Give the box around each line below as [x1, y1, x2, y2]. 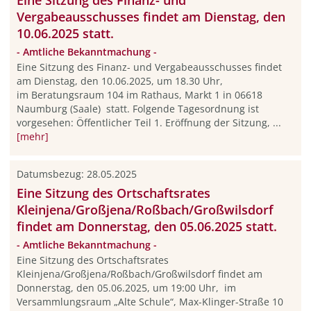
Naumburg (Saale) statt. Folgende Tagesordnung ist [16, 102, 259, 116]
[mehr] [16, 130, 49, 144]
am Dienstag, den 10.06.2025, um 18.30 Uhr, [16, 74, 223, 88]
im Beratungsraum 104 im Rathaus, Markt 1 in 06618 [16, 88, 262, 102]
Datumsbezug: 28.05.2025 [16, 167, 137, 180]
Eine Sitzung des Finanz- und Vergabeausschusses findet [16, 60, 282, 74]
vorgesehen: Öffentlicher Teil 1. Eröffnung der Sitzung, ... [16, 116, 281, 130]
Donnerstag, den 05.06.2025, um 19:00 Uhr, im [16, 281, 236, 295]
